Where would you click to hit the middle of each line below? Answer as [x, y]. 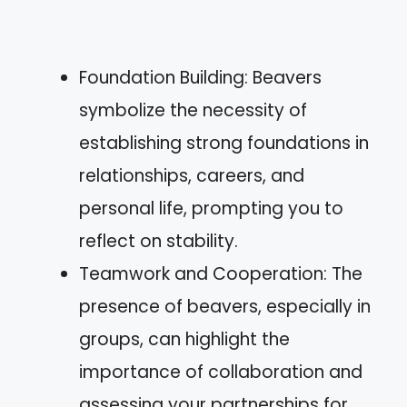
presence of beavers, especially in [225, 306]
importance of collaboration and [221, 372]
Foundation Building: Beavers [200, 77]
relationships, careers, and [192, 175]
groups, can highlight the [184, 339]
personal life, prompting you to [211, 208]
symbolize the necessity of [193, 110]
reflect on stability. [159, 241]
